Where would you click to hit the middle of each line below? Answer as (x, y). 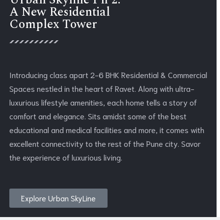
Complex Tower (53, 25)
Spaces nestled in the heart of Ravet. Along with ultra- (102, 88)
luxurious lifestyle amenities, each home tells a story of (103, 102)
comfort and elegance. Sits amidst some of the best (98, 116)
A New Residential (60, 12)
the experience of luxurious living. (66, 157)
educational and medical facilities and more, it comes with (107, 129)
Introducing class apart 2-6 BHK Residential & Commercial (108, 74)
